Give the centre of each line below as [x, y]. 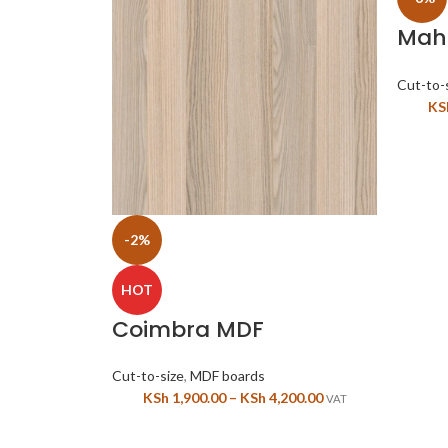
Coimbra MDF [188, 329]
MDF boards [227, 375]
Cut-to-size [148, 375]
